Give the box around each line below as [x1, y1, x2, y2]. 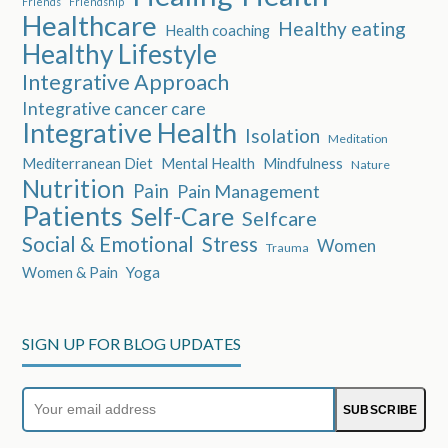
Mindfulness [263, 154, 344, 173]
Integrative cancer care [22, 97, 207, 120]
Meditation [328, 131, 389, 147]
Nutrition [22, 174, 126, 204]
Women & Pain [22, 263, 119, 282]
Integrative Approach [22, 69, 230, 96]
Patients [22, 199, 124, 233]
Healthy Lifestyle [22, 38, 218, 71]
